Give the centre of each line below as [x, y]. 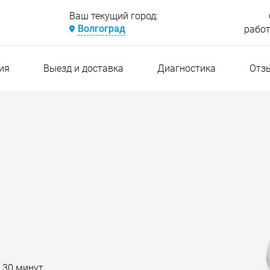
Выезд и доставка [83, 68]
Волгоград [101, 29]
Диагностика [186, 68]
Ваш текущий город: [113, 16]
